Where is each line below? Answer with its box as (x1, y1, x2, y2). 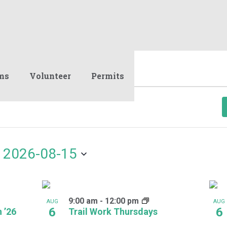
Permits (91, 70, 124, 81)
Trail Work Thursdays (68, 206, 158, 217)
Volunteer (29, 70, 71, 81)
